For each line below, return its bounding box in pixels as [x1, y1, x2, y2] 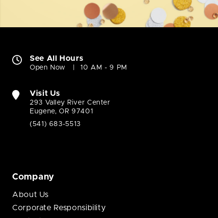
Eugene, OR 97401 [30, 108, 93, 115]
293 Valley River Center [30, 99, 110, 107]
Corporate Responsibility [12, 204, 106, 212]
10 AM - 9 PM [80, 64, 127, 72]
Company [12, 173, 55, 182]
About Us [12, 191, 49, 199]
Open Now [30, 64, 66, 72]
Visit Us [30, 90, 61, 98]
